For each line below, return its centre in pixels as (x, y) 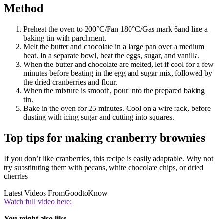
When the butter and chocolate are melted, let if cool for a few (119, 65)
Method (23, 9)
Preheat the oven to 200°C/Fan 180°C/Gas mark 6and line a (116, 29)
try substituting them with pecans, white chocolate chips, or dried (104, 168)
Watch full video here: (38, 202)
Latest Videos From (34, 193)
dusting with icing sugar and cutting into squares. (99, 117)
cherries (16, 176)
